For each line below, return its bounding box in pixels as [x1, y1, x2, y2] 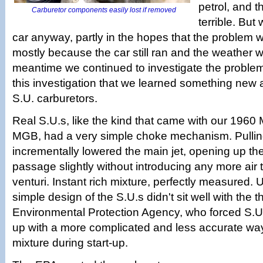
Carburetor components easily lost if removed [31, 6, 180, 14]
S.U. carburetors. [12, 92, 97, 104]
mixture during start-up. [12, 237, 128, 249]
